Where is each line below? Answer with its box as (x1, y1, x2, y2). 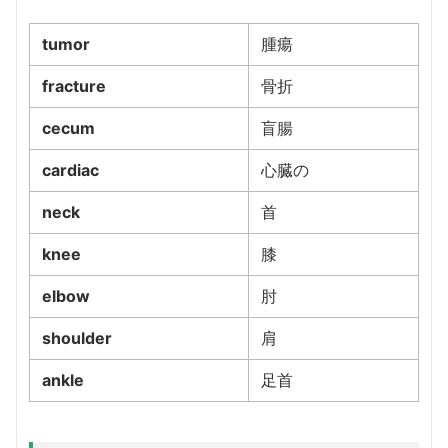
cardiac (42, 159, 99, 180)
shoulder (42, 327, 112, 348)
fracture (42, 75, 106, 96)
